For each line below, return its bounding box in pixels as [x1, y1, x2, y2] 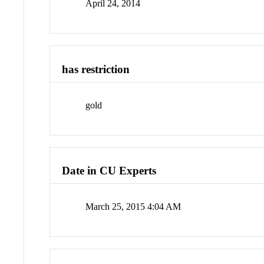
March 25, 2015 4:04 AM [85, 202, 181, 212]
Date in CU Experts [62, 164, 157, 177]
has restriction [62, 63, 130, 76]
